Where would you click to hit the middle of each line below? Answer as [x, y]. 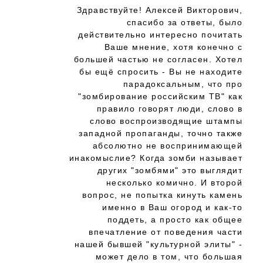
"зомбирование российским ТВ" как [160, 96]
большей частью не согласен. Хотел [158, 59]
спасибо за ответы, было [184, 22]
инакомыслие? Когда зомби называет [156, 158]
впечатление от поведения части [166, 232]
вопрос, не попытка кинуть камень [162, 195]
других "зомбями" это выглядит [170, 170]
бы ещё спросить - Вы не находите [161, 72]
